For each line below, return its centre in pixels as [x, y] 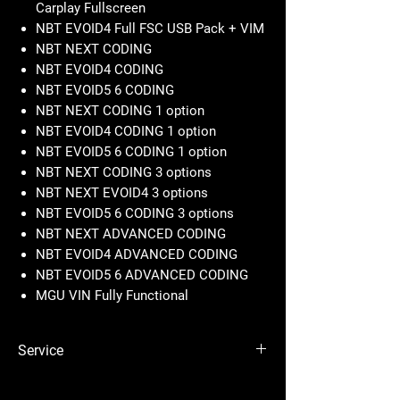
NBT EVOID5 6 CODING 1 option [131, 152]
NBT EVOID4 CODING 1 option [126, 131]
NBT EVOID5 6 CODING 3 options [135, 213]
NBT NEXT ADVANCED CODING [131, 234]
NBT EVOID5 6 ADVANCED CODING [142, 275]
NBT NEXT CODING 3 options [124, 172]
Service [41, 350]
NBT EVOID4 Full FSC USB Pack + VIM [150, 29]
